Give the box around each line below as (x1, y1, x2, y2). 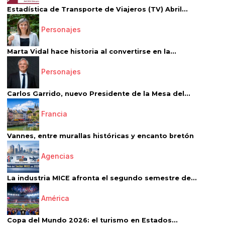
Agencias (41, 152, 74, 161)
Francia (41, 109, 67, 119)
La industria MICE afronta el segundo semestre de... (7, 174, 197, 182)
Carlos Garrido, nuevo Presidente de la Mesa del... (7, 90, 190, 98)
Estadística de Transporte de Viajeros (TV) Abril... (7, 6, 188, 14)
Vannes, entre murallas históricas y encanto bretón (7, 132, 194, 140)
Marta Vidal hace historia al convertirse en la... (7, 48, 176, 56)
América (41, 194, 69, 203)
